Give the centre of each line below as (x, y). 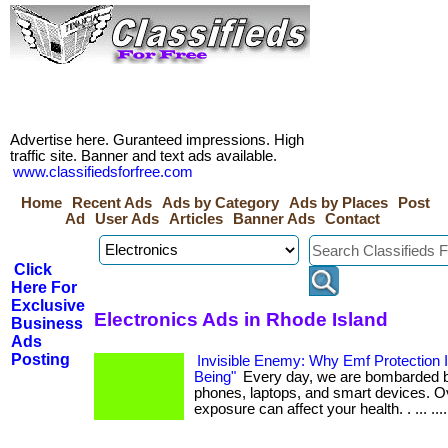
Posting (40, 359)
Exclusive (48, 305)
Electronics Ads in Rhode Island (241, 319)
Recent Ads (112, 203)
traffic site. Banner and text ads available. (143, 156)
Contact (352, 219)
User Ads (127, 219)
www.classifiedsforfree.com (103, 172)
